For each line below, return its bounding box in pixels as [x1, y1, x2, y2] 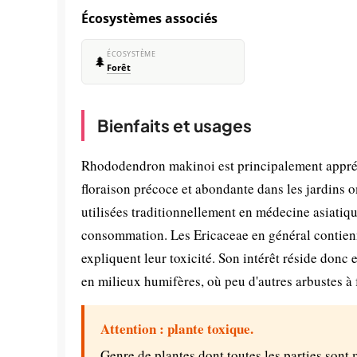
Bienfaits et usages [97, 115, 252, 136]
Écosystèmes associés [81, 10, 218, 27]
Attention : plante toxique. [100, 319, 253, 339]
